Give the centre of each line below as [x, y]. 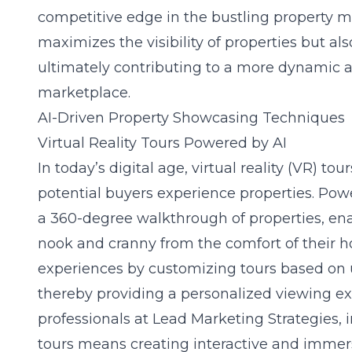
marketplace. [84, 93]
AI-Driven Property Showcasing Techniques [191, 118]
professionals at [95, 319]
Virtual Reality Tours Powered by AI [162, 143]
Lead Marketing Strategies [246, 319]
